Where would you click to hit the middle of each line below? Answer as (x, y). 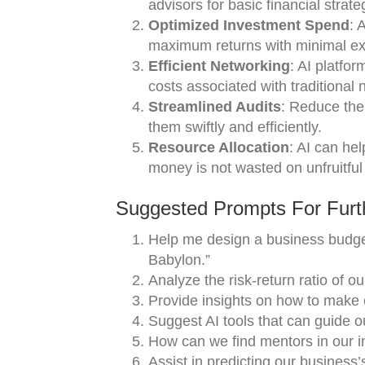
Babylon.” (179, 260)
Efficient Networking (219, 66)
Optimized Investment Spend (249, 25)
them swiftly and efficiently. (235, 127)
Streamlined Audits (215, 107)
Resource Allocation (219, 147)
